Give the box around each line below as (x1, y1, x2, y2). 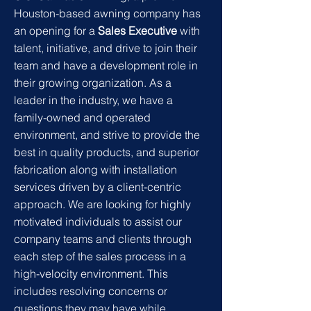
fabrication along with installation (14, 162, 177, 176)
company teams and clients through (14, 232, 192, 246)
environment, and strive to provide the (14, 128, 200, 142)
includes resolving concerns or (14, 284, 167, 298)
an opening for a (14, 24, 98, 37)
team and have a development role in (14, 58, 198, 72)
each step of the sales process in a (14, 249, 186, 263)
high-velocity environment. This (14, 267, 168, 280)
